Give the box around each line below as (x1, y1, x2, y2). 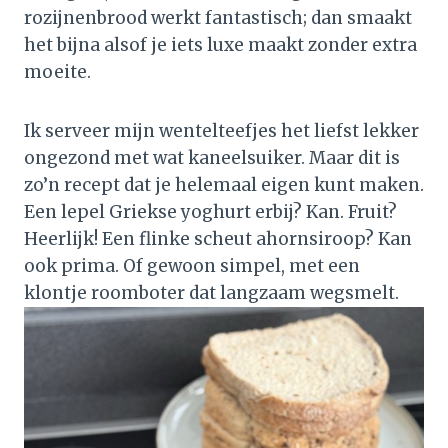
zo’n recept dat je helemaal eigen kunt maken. (24, 174, 424, 197)
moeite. (24, 61, 91, 84)
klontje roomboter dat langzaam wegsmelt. (24, 282, 399, 305)
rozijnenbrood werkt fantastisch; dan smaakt (24, 7, 412, 30)
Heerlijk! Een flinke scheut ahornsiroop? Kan (24, 228, 412, 251)
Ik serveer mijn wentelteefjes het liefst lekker (24, 120, 419, 143)
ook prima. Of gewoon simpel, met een (24, 255, 360, 278)
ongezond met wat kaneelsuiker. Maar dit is (24, 147, 400, 170)
